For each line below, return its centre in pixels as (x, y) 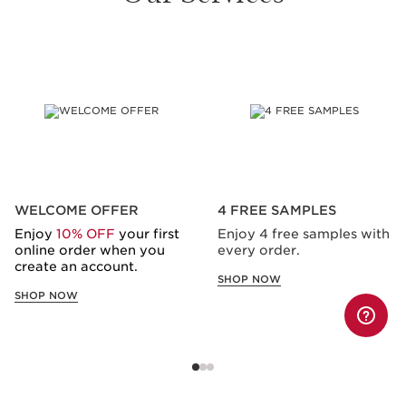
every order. (259, 251)
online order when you (90, 251)
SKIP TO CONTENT (95, 58)
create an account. (76, 267)
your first (147, 234)
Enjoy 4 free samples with (304, 234)
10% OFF (86, 234)
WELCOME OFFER (77, 211)
